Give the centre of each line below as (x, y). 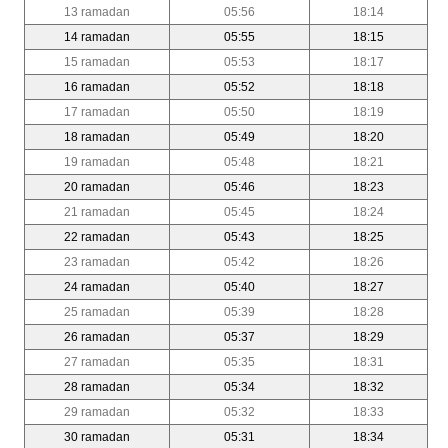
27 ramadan (97, 361)
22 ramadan (97, 236)
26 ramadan (97, 336)
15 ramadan (97, 61)
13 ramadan (97, 11)
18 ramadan (97, 136)
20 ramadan (97, 186)
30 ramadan (97, 436)
